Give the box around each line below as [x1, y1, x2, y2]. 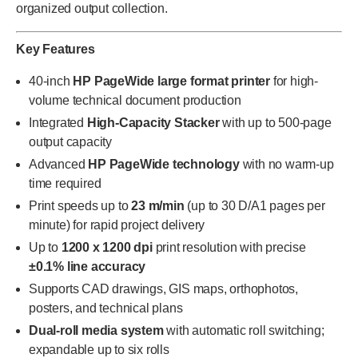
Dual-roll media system [29, 324, 164, 337]
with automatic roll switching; [163, 324, 324, 337]
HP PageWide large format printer [73, 74, 271, 88]
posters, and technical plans [29, 301, 183, 315]
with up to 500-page [219, 116, 332, 129]
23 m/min [131, 199, 185, 213]
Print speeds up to [29, 199, 132, 213]
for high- [270, 74, 319, 88]
